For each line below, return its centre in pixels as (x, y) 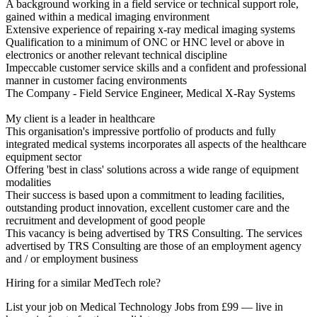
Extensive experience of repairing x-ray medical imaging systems (152, 30)
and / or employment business (72, 259)
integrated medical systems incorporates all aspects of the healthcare (156, 144)
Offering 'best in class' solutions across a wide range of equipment (152, 170)
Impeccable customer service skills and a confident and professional (156, 68)
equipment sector (44, 157)
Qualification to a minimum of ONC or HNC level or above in (145, 42)
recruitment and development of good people (105, 221)
